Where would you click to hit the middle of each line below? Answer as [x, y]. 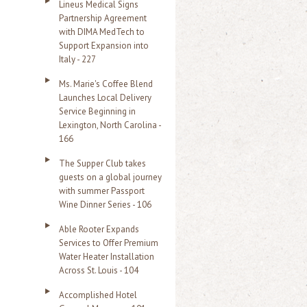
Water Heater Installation [107, 257]
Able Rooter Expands [99, 229]
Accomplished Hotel [98, 295]
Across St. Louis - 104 [99, 270]
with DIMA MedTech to [102, 32]
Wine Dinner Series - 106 [105, 205]
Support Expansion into [104, 46]
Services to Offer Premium [109, 243]
